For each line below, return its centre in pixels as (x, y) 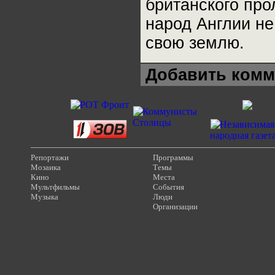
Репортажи (50, 157)
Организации (175, 207)
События (168, 187)
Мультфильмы (55, 187)
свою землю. (195, 43)
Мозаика (46, 167)
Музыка (45, 197)
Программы (173, 157)
